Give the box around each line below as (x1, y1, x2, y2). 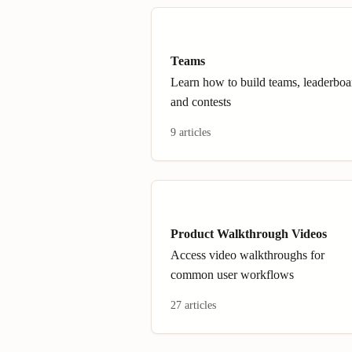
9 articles (170, 126, 211, 138)
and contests (170, 95, 231, 108)
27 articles (170, 299, 216, 311)
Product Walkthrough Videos (170, 227, 327, 240)
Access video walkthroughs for (170, 248, 324, 262)
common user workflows (170, 268, 294, 281)
